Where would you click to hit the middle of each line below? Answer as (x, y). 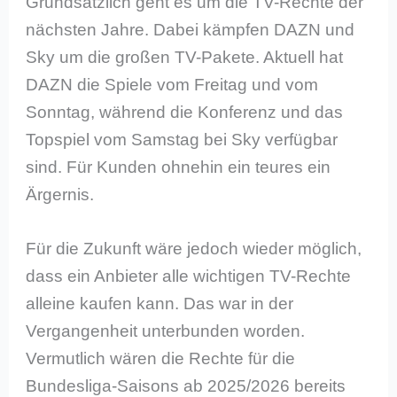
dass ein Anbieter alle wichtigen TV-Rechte (189, 276)
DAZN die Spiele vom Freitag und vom (172, 84)
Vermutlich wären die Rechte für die (161, 359)
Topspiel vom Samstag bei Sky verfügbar (182, 139)
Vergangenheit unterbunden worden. (166, 331)
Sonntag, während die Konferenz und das (185, 112)
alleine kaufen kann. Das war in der (160, 304)
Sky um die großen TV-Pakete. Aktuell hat (185, 57)
